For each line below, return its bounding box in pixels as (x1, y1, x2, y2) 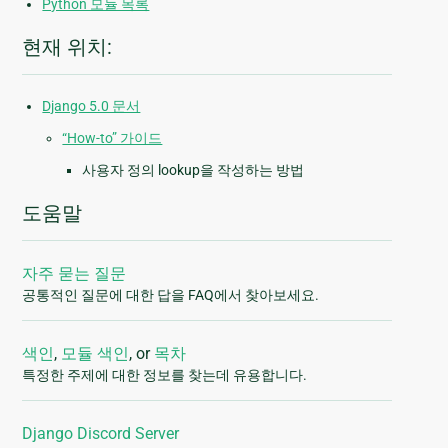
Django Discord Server (22, 424, 180, 444)
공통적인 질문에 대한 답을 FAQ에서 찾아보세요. (22, 287, 320, 304)
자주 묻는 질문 (22, 264, 127, 284)
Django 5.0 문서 (42, 98, 141, 115)
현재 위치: (22, 35, 113, 60)
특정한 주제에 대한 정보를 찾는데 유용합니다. (22, 367, 308, 384)
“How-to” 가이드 (62, 130, 163, 147)
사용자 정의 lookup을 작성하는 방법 (82, 162, 305, 179)
